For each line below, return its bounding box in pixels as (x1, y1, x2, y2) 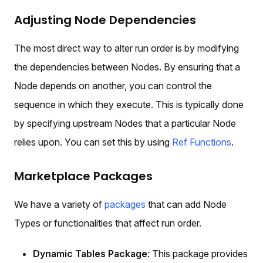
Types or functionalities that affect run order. (14, 217, 201, 229)
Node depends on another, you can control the (14, 79, 212, 92)
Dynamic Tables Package (33, 247, 147, 259)
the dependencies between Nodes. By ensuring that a (14, 60, 240, 73)
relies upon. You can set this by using (14, 136, 172, 148)
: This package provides (147, 247, 248, 259)
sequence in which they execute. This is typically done (14, 98, 244, 110)
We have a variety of (14, 198, 104, 210)
